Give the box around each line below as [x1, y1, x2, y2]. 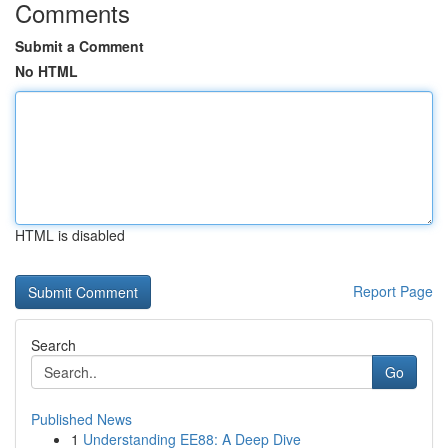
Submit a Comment [15, 36, 144, 56]
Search [31, 335, 76, 355]
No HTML [15, 61, 78, 81]
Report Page [353, 281, 433, 301]
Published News [31, 409, 132, 429]
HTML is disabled [15, 225, 125, 245]
